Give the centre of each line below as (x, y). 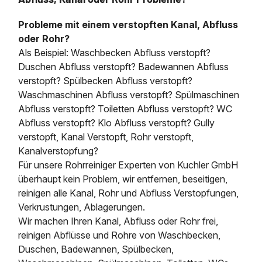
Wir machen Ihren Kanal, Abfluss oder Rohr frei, (118, 221)
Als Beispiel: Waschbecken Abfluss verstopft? (115, 52)
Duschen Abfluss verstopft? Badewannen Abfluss (124, 66)
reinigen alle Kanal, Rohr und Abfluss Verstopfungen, (129, 193)
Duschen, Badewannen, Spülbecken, (96, 249)
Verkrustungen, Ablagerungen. (82, 207)
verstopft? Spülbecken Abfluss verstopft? (106, 80)
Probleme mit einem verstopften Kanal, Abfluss (128, 24)
